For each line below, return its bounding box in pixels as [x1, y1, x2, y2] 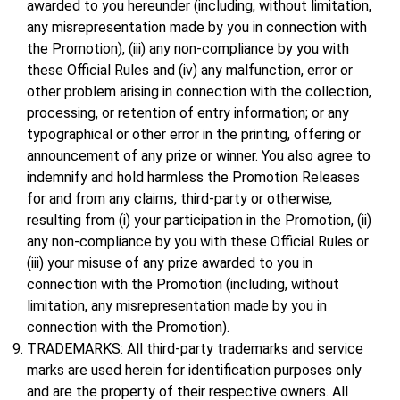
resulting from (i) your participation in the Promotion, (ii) [27, 212, 371, 229]
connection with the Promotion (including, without [27, 276, 339, 294]
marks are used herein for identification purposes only [27, 362, 362, 379]
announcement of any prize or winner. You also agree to [27, 147, 371, 165]
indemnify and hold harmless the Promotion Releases [27, 169, 360, 187]
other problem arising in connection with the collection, [27, 83, 371, 101]
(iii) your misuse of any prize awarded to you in [27, 254, 312, 272]
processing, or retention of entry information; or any [27, 104, 349, 122]
